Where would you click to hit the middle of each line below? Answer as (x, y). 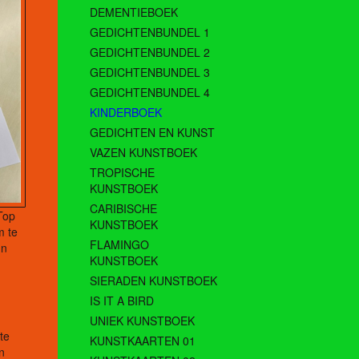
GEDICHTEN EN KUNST (152, 133)
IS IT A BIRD (122, 301)
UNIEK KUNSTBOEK (142, 321)
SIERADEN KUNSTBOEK (153, 281)
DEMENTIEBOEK (134, 12)
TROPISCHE (122, 173)
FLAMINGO (119, 245)
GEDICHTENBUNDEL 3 (150, 73)
